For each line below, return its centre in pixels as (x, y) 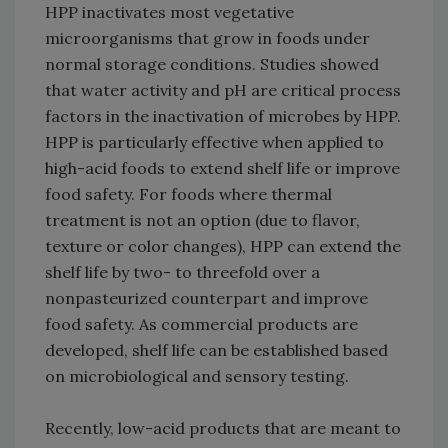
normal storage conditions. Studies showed (212, 64)
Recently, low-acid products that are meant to (223, 428)
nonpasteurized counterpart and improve (206, 298)
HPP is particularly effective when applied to (214, 142)
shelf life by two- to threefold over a (182, 272)
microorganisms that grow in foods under (207, 38)
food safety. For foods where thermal (188, 194)
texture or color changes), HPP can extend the (223, 246)
